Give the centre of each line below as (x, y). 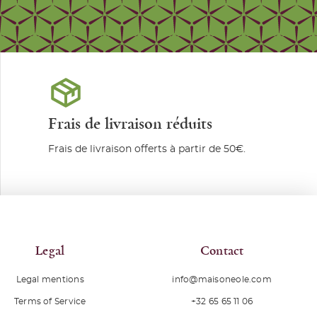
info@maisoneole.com (222, 280)
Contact (222, 251)
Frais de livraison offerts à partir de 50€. (146, 150)
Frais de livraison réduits (130, 124)
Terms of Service (50, 302)
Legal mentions (50, 280)
